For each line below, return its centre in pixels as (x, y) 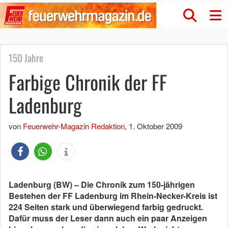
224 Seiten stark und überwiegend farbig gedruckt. (106, 207)
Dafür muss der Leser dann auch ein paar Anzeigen (108, 218)
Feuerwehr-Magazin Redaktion (74, 126)
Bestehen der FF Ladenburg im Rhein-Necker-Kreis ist (113, 196)
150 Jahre (26, 58)
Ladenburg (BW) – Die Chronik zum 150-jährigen (102, 184)
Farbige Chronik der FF (88, 82)
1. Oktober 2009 (155, 126)
